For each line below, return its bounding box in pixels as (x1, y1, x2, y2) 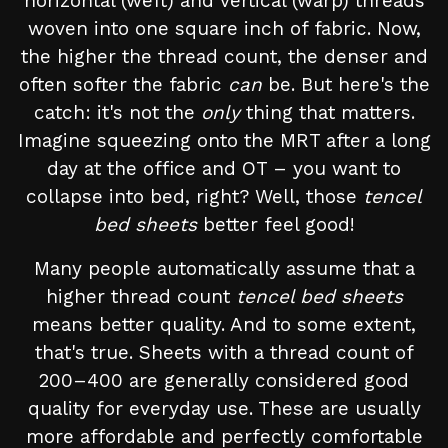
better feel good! (196, 213, 355, 237)
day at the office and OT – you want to (47, 157, 401, 181)
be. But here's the (261, 73, 430, 97)
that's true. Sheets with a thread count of (34, 341, 414, 365)
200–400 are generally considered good (39, 369, 409, 393)
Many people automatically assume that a (33, 257, 415, 281)
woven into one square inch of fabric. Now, (27, 17, 421, 41)
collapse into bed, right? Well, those (26, 185, 363, 209)
